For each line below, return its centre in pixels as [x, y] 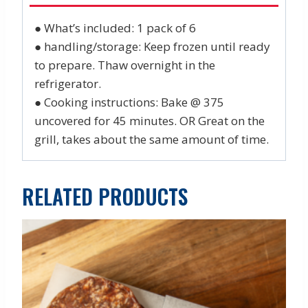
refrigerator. [68, 83]
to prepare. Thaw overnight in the [125, 65]
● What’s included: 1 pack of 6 [115, 27]
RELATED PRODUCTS [105, 196]
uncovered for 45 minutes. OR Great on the [150, 120]
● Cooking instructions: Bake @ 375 [129, 102]
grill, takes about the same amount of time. [152, 139]
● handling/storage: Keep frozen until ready [152, 46]
